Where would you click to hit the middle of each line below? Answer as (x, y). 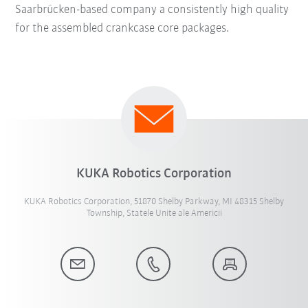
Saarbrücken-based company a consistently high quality (152, 10)
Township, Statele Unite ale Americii (154, 214)
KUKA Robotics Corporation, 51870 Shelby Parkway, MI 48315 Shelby (154, 202)
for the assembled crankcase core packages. (122, 29)
